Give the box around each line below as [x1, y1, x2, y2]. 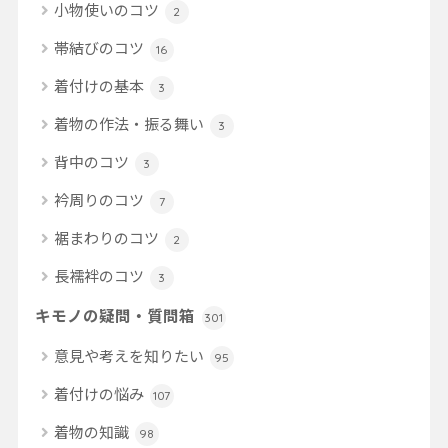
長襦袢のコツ [53, 265, 147, 287]
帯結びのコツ [53, 37, 147, 59]
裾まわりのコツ [53, 227, 162, 249]
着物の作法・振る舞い [53, 113, 207, 135]
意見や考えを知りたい [53, 345, 207, 367]
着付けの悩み [53, 383, 147, 405]
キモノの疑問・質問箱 [34, 304, 199, 328]
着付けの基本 [53, 75, 147, 97]
